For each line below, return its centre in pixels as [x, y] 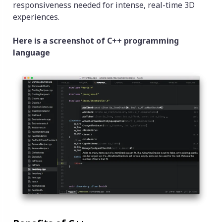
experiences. [36, 17]
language [32, 53]
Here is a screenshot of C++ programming [96, 41]
